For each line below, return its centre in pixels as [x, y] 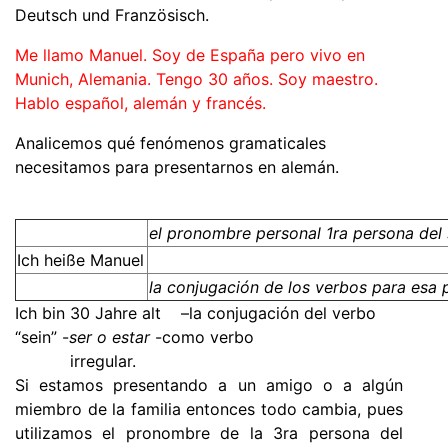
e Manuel [110, 259]
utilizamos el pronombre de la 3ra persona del [209, 432]
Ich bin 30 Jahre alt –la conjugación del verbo [195, 312]
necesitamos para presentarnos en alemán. [177, 166]
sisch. [188, 14]
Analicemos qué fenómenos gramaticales [173, 142]
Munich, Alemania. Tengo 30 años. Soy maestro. [196, 78]
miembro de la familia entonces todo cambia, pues [209, 408]
